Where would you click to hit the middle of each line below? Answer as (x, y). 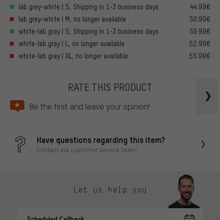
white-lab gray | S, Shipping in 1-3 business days (89, 31)
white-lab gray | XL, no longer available (73, 55)
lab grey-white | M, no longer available (72, 19)
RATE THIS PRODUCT (110, 86)
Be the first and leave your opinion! (90, 106)
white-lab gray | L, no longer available (72, 43)
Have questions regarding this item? (101, 140)
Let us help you (110, 190)
